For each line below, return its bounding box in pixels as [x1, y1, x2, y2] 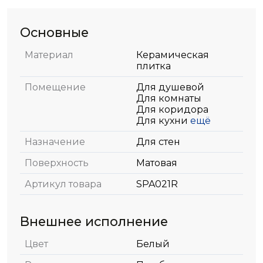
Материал [25, 49, 73, 60]
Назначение [25, 136, 85, 147]
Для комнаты [136, 92, 201, 104]
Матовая [136, 157, 177, 168]
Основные [20, 24, 89, 40]
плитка [136, 60, 171, 72]
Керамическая [136, 49, 209, 60]
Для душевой [136, 81, 204, 93]
